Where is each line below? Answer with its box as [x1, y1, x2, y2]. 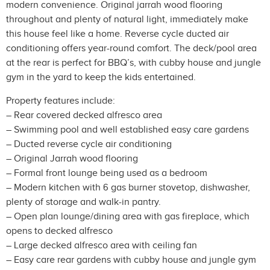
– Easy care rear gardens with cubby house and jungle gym [6, 254, 256, 266]
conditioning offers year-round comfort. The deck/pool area [6, 43, 257, 55]
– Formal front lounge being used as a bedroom [6, 167, 207, 179]
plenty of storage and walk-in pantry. [6, 196, 161, 208]
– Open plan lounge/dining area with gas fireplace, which [6, 210, 250, 222]
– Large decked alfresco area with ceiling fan [6, 239, 197, 251]
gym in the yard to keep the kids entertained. [6, 72, 196, 84]
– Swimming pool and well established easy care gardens [6, 124, 249, 136]
